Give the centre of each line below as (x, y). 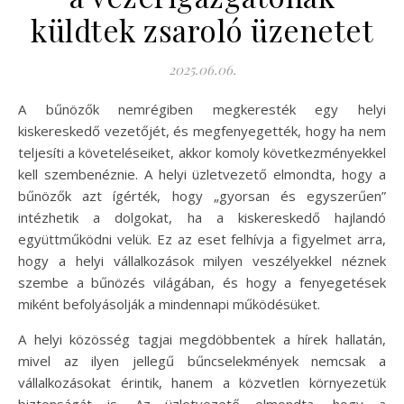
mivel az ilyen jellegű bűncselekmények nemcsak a (202, 360)
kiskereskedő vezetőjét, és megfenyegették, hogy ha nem (202, 130)
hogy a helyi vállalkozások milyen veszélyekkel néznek (202, 260)
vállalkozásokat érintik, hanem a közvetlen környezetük (202, 382)
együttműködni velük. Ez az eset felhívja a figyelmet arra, (202, 239)
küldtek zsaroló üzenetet (202, 29)
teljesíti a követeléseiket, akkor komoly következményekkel (202, 152)
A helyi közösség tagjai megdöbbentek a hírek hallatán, (202, 339)
